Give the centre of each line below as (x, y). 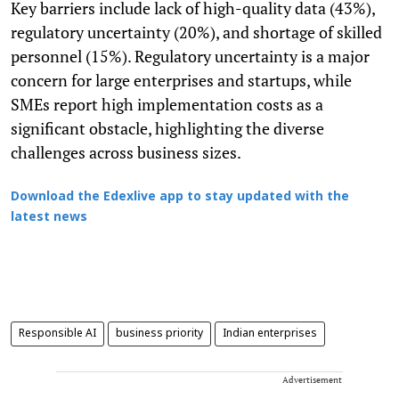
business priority (159, 334)
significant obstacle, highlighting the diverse (167, 128)
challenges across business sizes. (126, 152)
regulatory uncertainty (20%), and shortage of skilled (196, 32)
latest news (49, 217)
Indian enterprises (270, 334)
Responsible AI (57, 334)
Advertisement (312, 379)
